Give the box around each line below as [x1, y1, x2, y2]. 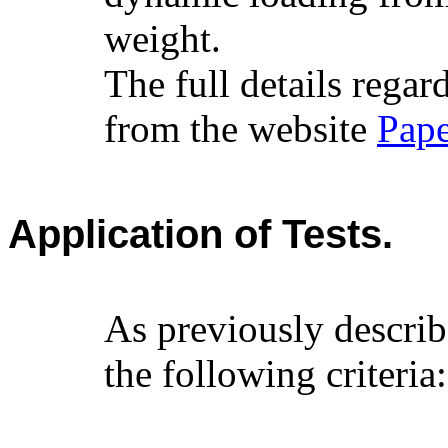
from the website [104, 107, 377, 151]
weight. [104, 17, 221, 61]
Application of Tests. [8, 212, 393, 257]
